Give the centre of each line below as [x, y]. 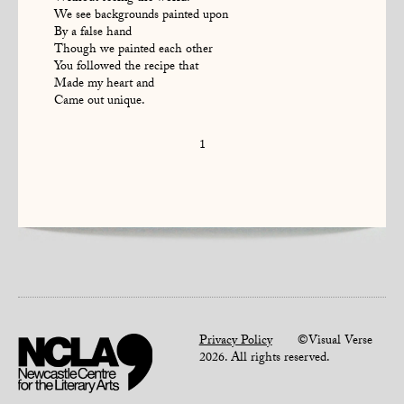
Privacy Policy [235, 341]
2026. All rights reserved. [264, 358]
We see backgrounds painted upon [141, 17]
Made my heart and [104, 85]
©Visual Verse [322, 341]
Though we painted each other [133, 51]
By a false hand [93, 34]
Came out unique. [100, 102]
